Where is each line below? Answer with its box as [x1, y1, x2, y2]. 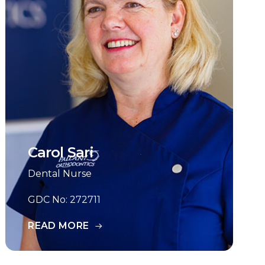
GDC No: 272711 [28, 194, 101, 205]
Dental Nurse [28, 168, 92, 179]
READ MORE [28, 220, 89, 231]
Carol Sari [28, 144, 93, 161]
